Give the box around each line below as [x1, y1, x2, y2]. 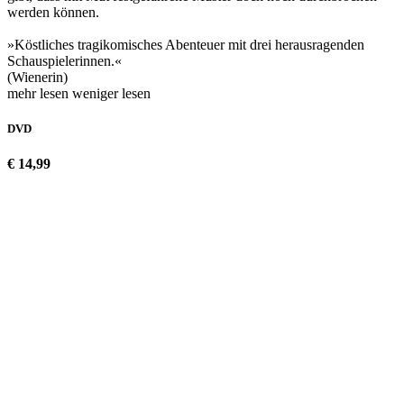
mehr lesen [7, 85, 72, 101]
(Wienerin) [7, 69, 68, 85]
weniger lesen [72, 85, 151, 101]
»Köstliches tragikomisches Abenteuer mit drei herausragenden [7, 36, 364, 52]
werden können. [7, 4, 99, 20]
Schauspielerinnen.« [7, 52, 122, 69]
